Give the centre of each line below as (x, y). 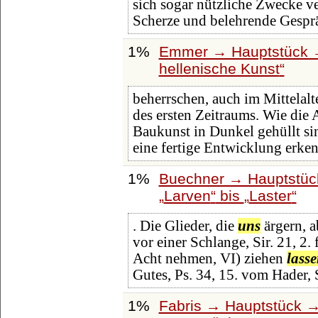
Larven (187, 195)
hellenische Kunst (219, 68)
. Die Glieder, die (185, 226)
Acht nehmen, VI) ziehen (209, 259)
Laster (270, 195)
